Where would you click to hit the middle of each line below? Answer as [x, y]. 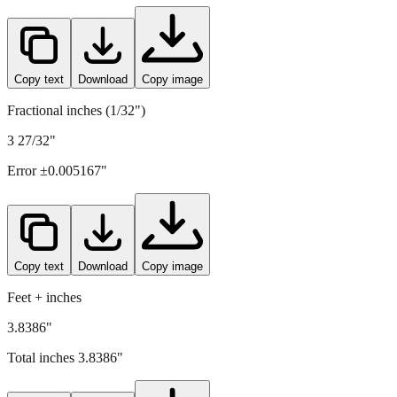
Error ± [27, 201]
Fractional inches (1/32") [76, 141]
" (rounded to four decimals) [190, 14]
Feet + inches [44, 328]
